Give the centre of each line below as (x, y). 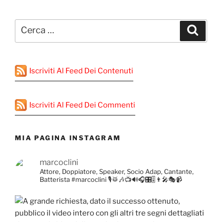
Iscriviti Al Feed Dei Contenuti (81, 71)
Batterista (55, 180)
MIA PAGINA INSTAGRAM (68, 138)
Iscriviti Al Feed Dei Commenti (82, 105)
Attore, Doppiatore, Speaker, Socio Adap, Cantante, (117, 172)
